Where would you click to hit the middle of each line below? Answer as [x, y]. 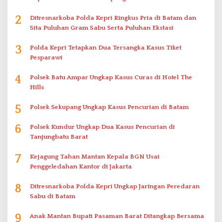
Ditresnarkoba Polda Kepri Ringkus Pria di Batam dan [113, 18]
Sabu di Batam [53, 196]
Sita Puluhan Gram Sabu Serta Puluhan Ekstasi [102, 28]
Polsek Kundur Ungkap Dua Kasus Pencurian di [102, 127]
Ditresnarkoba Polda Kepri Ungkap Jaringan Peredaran [115, 186]
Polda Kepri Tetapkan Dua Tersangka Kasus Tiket [106, 47]
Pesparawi [46, 57]
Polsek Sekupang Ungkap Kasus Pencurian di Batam [109, 107]
